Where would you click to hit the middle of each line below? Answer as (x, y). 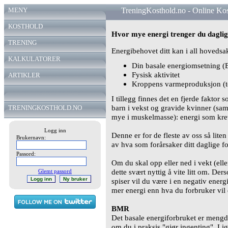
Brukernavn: (31, 137)
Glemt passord (55, 171)
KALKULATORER (34, 59)
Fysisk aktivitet (156, 74)
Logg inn (55, 130)
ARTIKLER (24, 75)
